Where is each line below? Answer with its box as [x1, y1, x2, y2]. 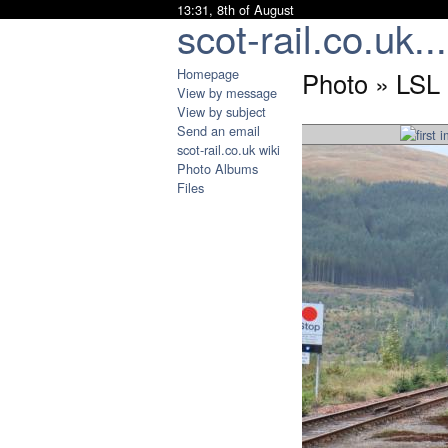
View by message [177, 83, 277, 102]
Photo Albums [177, 159, 258, 178]
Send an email [177, 121, 260, 140]
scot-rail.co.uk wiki [177, 140, 280, 159]
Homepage [177, 64, 239, 83]
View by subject [177, 102, 266, 121]
